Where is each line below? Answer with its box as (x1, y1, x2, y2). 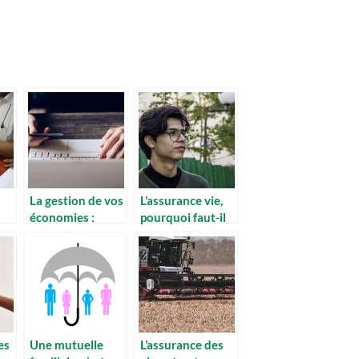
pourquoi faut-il (140, 209, 226, 224)
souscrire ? (140, 243, 198, 258)
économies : (30, 209, 95, 224)
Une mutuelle (30, 337, 103, 352)
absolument (140, 226, 206, 241)
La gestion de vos (30, 192, 123, 208)
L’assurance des (140, 337, 224, 352)
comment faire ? (30, 226, 116, 241)
